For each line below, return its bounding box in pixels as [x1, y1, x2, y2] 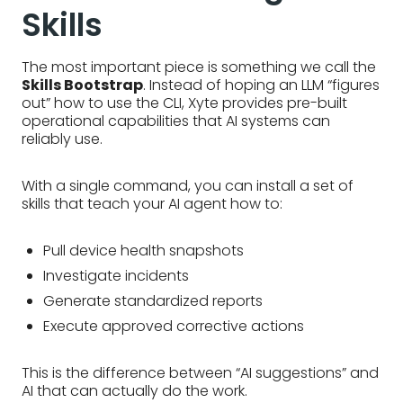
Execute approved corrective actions [43, 316, 304, 337]
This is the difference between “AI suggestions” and [22, 363, 379, 384]
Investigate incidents [43, 265, 189, 287]
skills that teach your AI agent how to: [22, 193, 282, 215]
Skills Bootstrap [22, 75, 143, 96]
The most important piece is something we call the [22, 57, 376, 78]
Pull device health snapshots [43, 240, 244, 262]
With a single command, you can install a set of [22, 175, 354, 197]
